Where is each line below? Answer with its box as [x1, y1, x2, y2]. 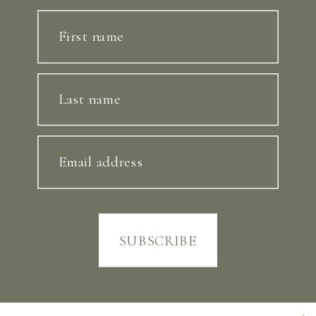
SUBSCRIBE [119, 231, 197, 249]
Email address [58, 152, 144, 170]
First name [58, 26, 125, 45]
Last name [58, 89, 122, 108]
